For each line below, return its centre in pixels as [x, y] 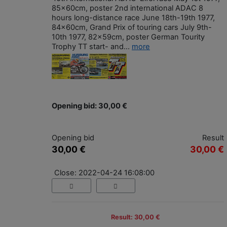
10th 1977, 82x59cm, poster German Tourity [128, 37]
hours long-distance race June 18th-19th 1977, [133, 18]
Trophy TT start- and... [92, 47]
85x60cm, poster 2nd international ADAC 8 [127, 8]
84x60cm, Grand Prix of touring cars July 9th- [132, 28]
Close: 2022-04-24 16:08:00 [104, 173]
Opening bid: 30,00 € [89, 106]
